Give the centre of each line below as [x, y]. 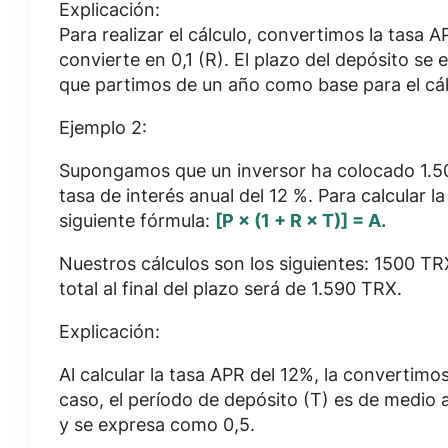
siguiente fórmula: [136, 221]
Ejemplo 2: [102, 128]
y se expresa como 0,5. [156, 425]
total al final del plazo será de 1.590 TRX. [230, 289]
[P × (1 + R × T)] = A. [300, 221]
